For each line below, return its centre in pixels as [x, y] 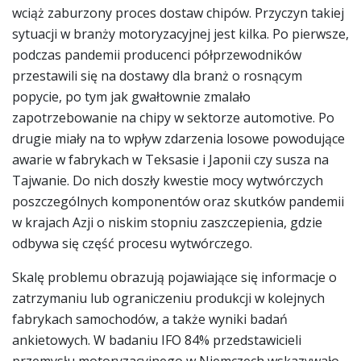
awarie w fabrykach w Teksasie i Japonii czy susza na [170, 159]
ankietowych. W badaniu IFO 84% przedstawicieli [157, 340]
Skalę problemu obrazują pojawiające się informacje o [174, 277]
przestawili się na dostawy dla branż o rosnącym [157, 75]
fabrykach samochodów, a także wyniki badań [150, 319]
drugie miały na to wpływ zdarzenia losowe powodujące [178, 138]
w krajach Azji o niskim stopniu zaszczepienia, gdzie [167, 222]
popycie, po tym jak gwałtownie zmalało [131, 96]
